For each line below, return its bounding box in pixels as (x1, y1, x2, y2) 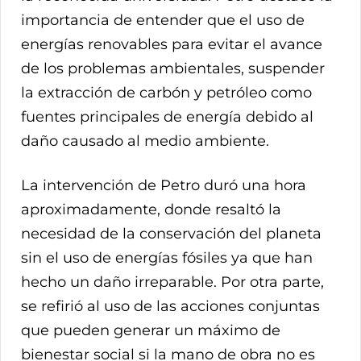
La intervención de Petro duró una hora (21, 176, 306, 194)
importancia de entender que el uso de (21, 10, 305, 29)
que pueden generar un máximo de (21, 321, 280, 339)
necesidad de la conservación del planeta (21, 224, 322, 243)
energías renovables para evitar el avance (21, 35, 322, 53)
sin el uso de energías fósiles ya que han (21, 248, 313, 267)
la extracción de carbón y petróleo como (21, 83, 312, 102)
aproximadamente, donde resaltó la (21, 200, 281, 218)
